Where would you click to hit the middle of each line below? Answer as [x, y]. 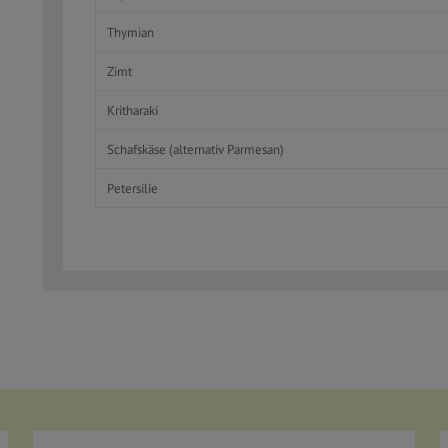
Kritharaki [132, 110]
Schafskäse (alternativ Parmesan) [195, 149]
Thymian [130, 32]
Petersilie [132, 188]
